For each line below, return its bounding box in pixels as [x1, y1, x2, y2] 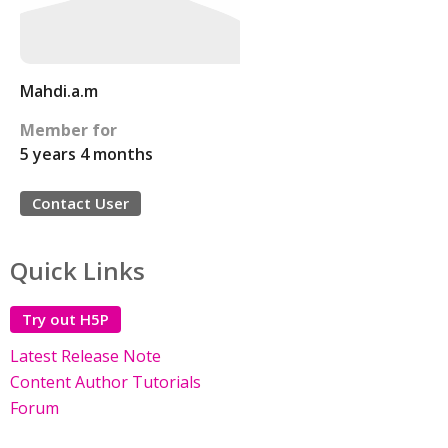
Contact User [32, 193, 129, 213]
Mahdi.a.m [20, 80, 98, 102]
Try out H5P [22, 309, 109, 329]
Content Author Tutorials [10, 371, 201, 393]
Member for [20, 119, 117, 141]
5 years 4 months [20, 143, 153, 165]
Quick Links [10, 254, 145, 287]
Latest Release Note [10, 345, 161, 367]
